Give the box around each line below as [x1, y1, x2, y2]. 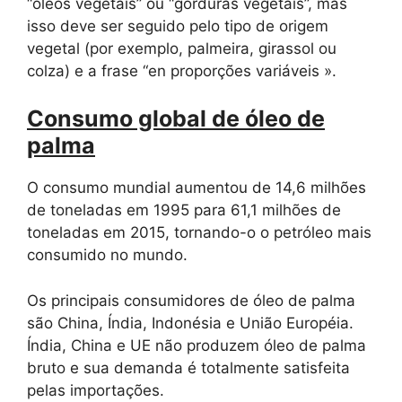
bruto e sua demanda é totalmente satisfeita [27, 358, 350, 377]
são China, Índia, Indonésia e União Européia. [27, 313, 354, 332]
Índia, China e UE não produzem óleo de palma [27, 336, 366, 354]
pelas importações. [27, 380, 164, 399]
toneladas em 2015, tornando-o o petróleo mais [27, 223, 371, 242]
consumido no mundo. [27, 246, 188, 265]
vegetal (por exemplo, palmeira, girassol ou [27, 39, 336, 57]
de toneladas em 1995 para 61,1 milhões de [27, 201, 341, 220]
